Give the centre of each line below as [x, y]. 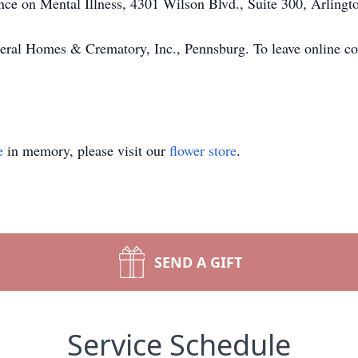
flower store [203, 150]
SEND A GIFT [198, 262]
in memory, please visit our [86, 150]
